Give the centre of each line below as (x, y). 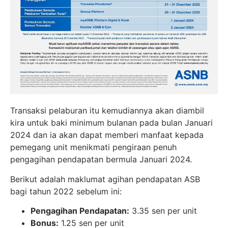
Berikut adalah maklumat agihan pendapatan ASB (105, 179)
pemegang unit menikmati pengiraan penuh (93, 147)
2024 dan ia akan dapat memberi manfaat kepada (107, 135)
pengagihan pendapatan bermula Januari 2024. (101, 160)
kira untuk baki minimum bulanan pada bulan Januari (111, 123)
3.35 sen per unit (163, 211)
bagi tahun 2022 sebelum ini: (66, 191)
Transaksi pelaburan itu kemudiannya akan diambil (107, 111)
